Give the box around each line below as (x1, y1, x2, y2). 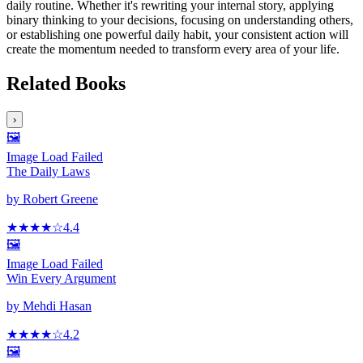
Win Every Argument (6, 271, 116, 285)
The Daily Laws (6, 164, 90, 178)
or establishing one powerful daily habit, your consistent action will (6, 28, 348, 42)
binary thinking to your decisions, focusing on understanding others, (6, 13, 353, 28)
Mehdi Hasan (23, 298, 92, 313)
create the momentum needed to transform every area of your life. (6, 42, 340, 57)
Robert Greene (23, 191, 98, 206)
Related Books (6, 72, 126, 94)
